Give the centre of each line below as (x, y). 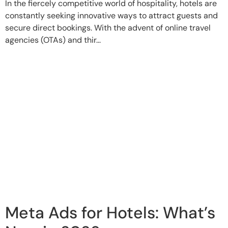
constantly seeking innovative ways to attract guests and (111, 15)
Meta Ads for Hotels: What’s (110, 212)
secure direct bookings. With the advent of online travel (108, 27)
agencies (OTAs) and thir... (53, 40)
